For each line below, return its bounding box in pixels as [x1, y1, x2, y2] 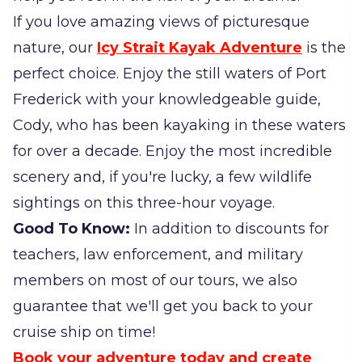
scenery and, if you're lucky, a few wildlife [13, 168, 312, 187]
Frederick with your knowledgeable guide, [13, 90, 321, 109]
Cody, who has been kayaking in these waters [13, 116, 346, 135]
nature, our [13, 39, 97, 57]
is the [302, 39, 346, 57]
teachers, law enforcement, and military [13, 246, 303, 264]
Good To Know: [13, 220, 130, 238]
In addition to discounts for [130, 220, 329, 238]
